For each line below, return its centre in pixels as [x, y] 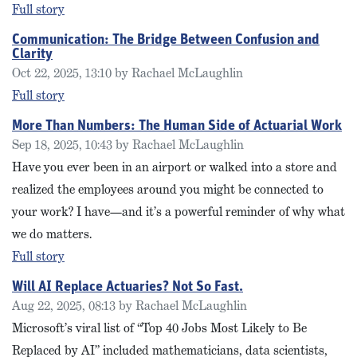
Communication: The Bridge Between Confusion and [166, 40]
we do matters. [52, 234]
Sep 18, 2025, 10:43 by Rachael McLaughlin [128, 145]
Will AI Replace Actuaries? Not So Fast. [127, 287]
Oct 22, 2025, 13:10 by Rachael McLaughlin [127, 73]
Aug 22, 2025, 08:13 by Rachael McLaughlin [129, 306]
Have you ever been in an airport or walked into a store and [175, 167]
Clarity [32, 55]
